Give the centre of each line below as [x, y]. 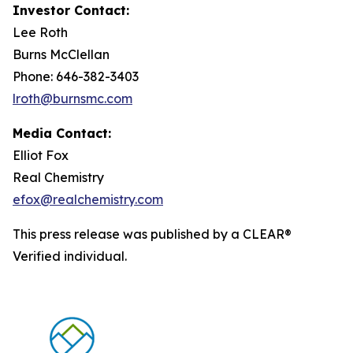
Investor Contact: [71, 10]
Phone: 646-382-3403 [76, 76]
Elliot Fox [41, 155]
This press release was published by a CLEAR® [152, 234]
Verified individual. [70, 256]
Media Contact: [62, 133]
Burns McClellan [61, 54]
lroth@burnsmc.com [72, 98]
